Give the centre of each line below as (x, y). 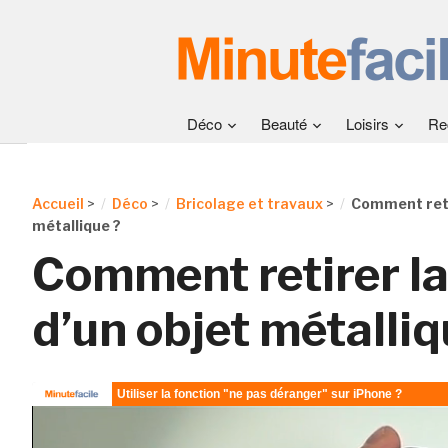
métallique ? (76, 225)
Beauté (284, 123)
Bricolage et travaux (249, 203)
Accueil (57, 203)
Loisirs (367, 123)
